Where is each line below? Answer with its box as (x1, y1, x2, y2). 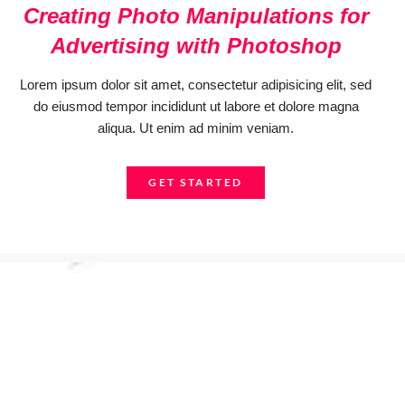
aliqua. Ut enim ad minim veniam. (98, 120, 294, 136)
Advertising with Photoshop (50, 33, 342, 58)
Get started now (106, 351, 299, 379)
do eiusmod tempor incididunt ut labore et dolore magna (33, 99, 359, 114)
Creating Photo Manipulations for (23, 4, 369, 28)
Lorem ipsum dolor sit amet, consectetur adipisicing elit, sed (20, 77, 372, 92)
